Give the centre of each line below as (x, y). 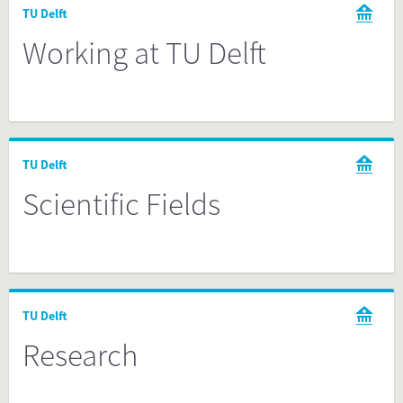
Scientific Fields (121, 204)
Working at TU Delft (144, 53)
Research (80, 355)
